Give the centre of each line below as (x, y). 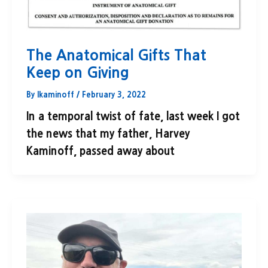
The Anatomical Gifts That (116, 55)
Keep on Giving (78, 73)
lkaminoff (57, 95)
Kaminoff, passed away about (100, 152)
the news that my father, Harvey (108, 134)
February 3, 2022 (114, 95)
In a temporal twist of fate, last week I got (133, 117)
